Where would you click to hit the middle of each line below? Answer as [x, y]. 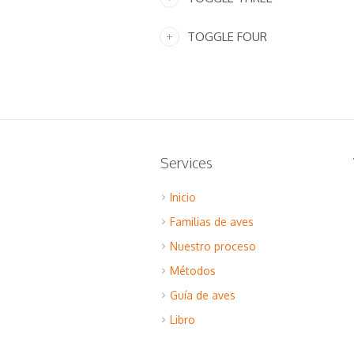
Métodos [192, 271]
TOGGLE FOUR [228, 37]
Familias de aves [211, 222]
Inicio [183, 197]
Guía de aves [202, 295]
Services [186, 163]
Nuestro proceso [213, 246]
